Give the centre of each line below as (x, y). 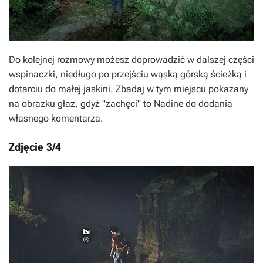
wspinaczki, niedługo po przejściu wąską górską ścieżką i (128, 74)
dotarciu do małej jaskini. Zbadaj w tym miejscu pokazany (129, 89)
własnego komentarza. (56, 118)
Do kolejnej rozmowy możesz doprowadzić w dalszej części (131, 60)
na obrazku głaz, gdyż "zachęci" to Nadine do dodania (121, 104)
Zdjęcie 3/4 (35, 147)
